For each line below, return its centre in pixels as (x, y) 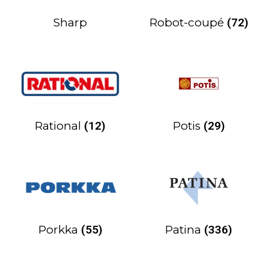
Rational (59, 126)
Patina (185, 229)
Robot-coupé (188, 23)
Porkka (59, 229)
